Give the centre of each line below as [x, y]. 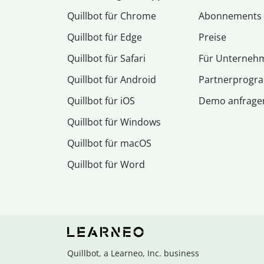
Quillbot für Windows [114, 122]
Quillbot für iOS [101, 101]
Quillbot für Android [112, 80]
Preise [213, 37]
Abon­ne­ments [230, 16]
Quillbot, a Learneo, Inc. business [133, 253]
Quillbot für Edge [105, 37]
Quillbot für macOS [109, 143]
